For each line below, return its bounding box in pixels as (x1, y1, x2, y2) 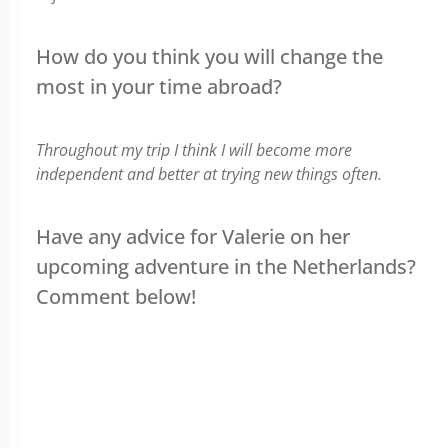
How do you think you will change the (36, 42, 383, 70)
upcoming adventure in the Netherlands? (36, 252, 416, 280)
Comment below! (36, 282, 196, 310)
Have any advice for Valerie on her (36, 222, 350, 250)
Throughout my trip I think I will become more (36, 138, 352, 161)
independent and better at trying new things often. (36, 162, 382, 185)
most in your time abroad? (36, 72, 282, 100)
